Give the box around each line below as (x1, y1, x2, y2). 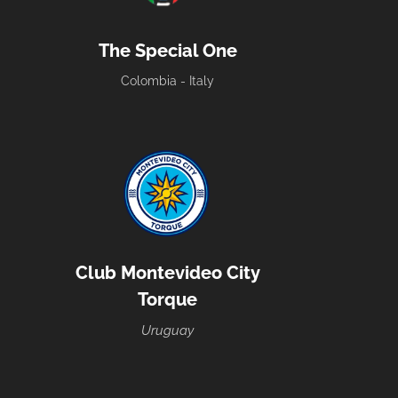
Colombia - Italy (121, 73, 214, 89)
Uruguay (141, 322, 194, 339)
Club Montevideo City (75, 262, 260, 284)
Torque (138, 289, 197, 311)
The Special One (98, 40, 237, 62)
